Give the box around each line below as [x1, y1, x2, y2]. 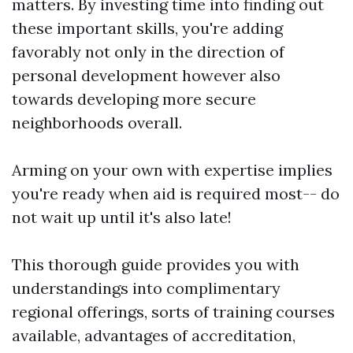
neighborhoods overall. [12, 113, 182, 133]
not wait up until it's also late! [12, 207, 232, 228]
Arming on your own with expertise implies [12, 160, 333, 180]
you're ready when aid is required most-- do [12, 184, 340, 204]
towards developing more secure [12, 89, 256, 110]
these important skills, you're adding [12, 18, 283, 39]
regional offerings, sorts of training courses [12, 302, 335, 322]
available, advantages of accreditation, [12, 325, 295, 346]
